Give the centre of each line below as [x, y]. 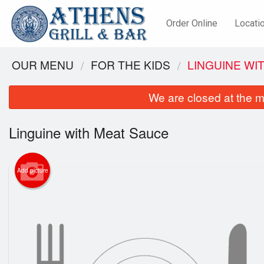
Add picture [32, 171]
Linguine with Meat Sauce [89, 133]
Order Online [192, 23]
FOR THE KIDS [131, 65]
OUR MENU [43, 65]
